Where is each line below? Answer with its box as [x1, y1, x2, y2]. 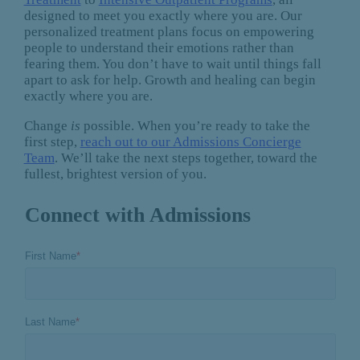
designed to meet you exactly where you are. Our [23, 8, 302, 24]
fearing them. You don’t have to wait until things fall [23, 56, 321, 72]
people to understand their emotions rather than [23, 40, 294, 56]
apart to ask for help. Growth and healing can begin [23, 72, 316, 88]
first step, [23, 134, 80, 150]
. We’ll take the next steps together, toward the [54, 150, 317, 166]
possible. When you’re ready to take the [80, 118, 310, 134]
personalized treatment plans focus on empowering [23, 24, 314, 40]
